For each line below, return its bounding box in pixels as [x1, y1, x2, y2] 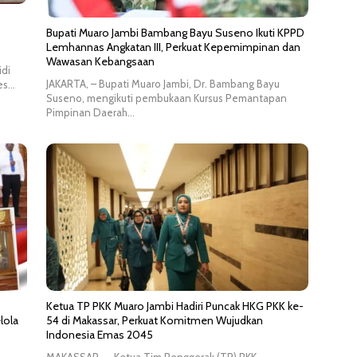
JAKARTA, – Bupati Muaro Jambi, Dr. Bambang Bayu [45, 76, 280, 90]
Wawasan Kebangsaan [45, 53, 155, 69]
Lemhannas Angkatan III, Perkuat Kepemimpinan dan [45, 39, 300, 54]
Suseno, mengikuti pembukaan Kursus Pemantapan [45, 91, 287, 104]
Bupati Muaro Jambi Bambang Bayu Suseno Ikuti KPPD [45, 25, 304, 40]
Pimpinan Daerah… [45, 105, 135, 119]
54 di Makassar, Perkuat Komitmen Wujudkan [45, 313, 263, 328]
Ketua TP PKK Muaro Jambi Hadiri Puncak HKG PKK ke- [45, 299, 304, 314]
